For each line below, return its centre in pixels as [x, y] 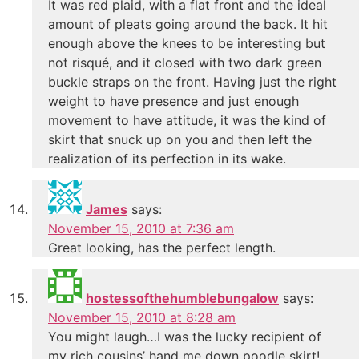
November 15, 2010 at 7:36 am [141, 228]
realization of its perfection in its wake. [167, 158]
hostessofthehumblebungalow [182, 298]
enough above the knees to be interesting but [187, 43]
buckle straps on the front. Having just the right [192, 81]
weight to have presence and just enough [173, 101]
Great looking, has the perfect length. [162, 247]
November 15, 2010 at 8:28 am [142, 317]
